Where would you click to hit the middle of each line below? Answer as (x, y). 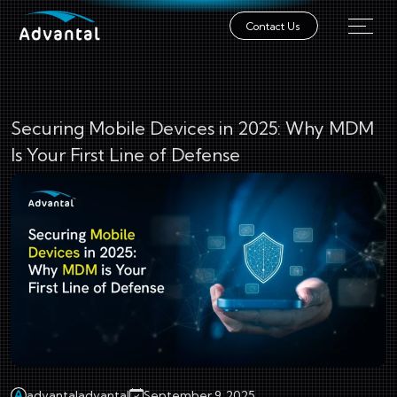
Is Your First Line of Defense (125, 155)
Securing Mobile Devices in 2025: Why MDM (192, 128)
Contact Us (274, 26)
